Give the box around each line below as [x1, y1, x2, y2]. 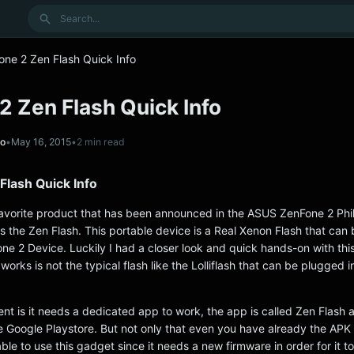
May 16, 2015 [11, 135, 71, 148]
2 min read [77, 135, 125, 148]
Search [26, 6, 63, 19]
